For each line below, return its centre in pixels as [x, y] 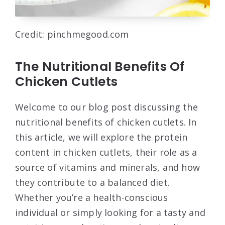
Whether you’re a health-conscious [92, 198]
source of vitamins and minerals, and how [108, 167]
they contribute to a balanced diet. [93, 183]
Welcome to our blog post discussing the [106, 107]
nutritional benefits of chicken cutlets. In [106, 122]
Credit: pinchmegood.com [72, 34]
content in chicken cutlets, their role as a [106, 152]
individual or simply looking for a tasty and [110, 213]
